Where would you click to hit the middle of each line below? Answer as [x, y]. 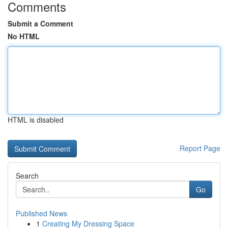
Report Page [200, 148]
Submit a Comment [40, 23]
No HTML [24, 36]
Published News [41, 213]
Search [27, 176]
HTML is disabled [36, 120]
